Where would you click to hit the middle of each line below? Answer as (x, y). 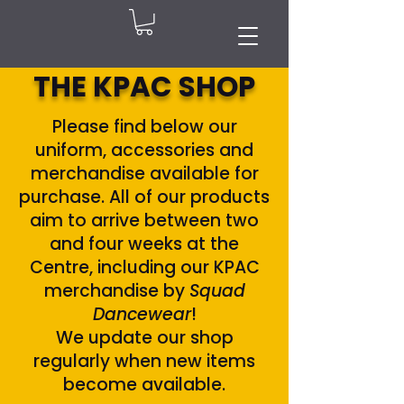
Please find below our (144, 126)
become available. (144, 384)
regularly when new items (144, 361)
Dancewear (142, 314)
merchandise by (116, 290)
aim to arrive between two (144, 220)
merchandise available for (144, 173)
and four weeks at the (144, 243)
